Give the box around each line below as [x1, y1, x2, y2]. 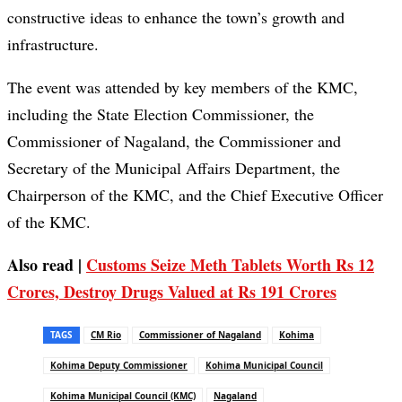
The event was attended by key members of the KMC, [7, 76, 358, 99]
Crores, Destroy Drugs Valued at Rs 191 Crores [7, 280, 336, 304]
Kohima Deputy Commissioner [50, 359, 188, 372]
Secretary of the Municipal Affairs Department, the [7, 157, 340, 179]
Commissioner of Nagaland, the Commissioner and [7, 130, 341, 153]
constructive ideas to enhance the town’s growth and [7, 6, 345, 29]
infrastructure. [7, 33, 99, 56]
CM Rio [91, 328, 121, 342]
